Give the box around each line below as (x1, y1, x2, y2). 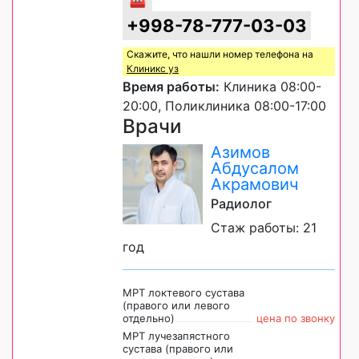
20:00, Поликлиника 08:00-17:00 (123, 97, 326, 114)
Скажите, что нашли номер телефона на (127, 47, 313, 60)
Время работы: (123, 78, 220, 95)
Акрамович (211, 174, 298, 194)
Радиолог (211, 195, 272, 212)
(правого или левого (123, 298, 230, 312)
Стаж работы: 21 (211, 219, 317, 236)
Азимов (211, 142, 270, 162)
